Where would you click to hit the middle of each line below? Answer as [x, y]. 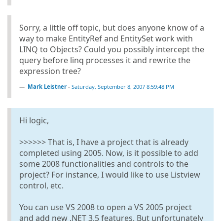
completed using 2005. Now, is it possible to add [109, 153]
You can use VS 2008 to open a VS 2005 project [106, 207]
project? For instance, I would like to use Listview [110, 174]
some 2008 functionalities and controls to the [104, 164]
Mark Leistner [47, 86]
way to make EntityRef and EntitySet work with [106, 38]
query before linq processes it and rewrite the [105, 60]
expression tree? [50, 71]
